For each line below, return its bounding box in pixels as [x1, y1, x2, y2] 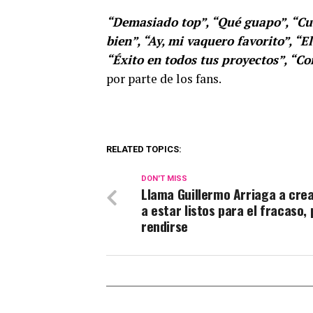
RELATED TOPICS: [106, 144, 182, 155]
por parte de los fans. [106, 71, 221, 87]
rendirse [141, 216, 188, 237]
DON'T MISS [141, 174, 187, 184]
